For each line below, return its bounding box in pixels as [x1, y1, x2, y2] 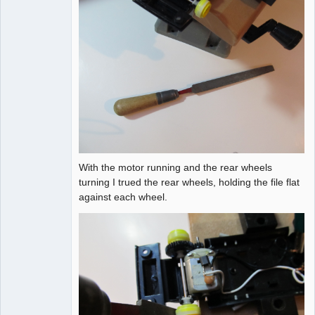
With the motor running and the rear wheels [79, 161, 272, 173]
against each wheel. [79, 191, 167, 202]
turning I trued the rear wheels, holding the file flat [79, 176, 300, 188]
